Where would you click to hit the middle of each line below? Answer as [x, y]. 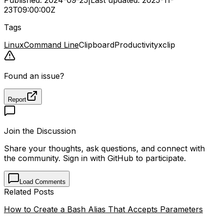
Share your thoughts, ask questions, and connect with [104, 148]
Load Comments [43, 182]
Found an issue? [34, 76]
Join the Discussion [40, 131]
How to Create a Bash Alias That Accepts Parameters [103, 209]
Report [17, 99]
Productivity [136, 45]
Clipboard [97, 45]
